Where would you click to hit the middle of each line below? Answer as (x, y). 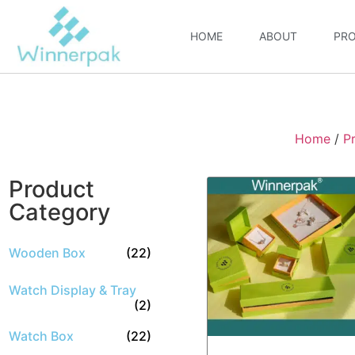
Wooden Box (47, 253)
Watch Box (41, 336)
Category (59, 212)
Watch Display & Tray (73, 290)
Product (52, 189)
